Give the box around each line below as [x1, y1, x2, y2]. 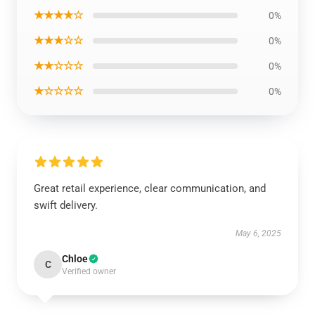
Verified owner [62, 266, 116, 276]
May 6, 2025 [236, 229, 281, 238]
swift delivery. [34, 199, 98, 212]
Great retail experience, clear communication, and [34, 182, 266, 195]
